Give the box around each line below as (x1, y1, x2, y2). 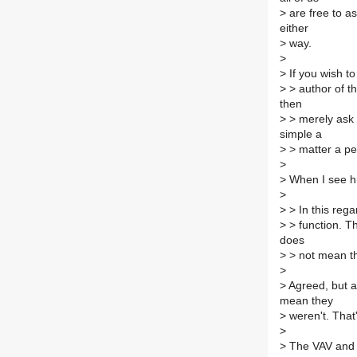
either (280, 22, 308, 35)
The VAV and (286, 340, 355, 353)
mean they (280, 295, 333, 308)
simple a (280, 128, 322, 141)
